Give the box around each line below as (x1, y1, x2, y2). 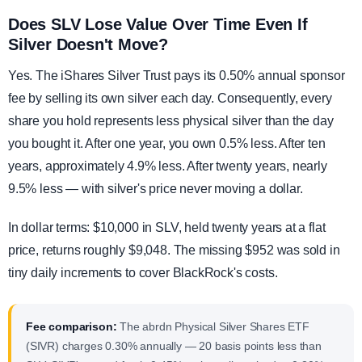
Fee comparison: (26, 320, 117, 334)
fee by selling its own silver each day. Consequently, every (8, 91, 332, 106)
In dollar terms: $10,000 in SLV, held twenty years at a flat (8, 221, 326, 235)
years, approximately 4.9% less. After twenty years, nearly (8, 159, 327, 174)
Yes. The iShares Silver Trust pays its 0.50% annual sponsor (8, 69, 345, 83)
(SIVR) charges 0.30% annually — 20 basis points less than (26, 339, 322, 353)
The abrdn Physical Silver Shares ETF (116, 320, 309, 334)
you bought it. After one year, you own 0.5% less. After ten (8, 137, 326, 151)
